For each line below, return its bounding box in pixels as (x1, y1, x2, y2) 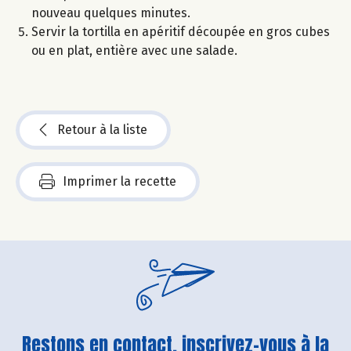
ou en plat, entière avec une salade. (31, 42, 237, 58)
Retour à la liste (57, 121, 147, 137)
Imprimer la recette (63, 173, 176, 189)
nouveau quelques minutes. (31, 5, 190, 20)
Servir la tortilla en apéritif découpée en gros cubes (31, 24, 330, 39)
